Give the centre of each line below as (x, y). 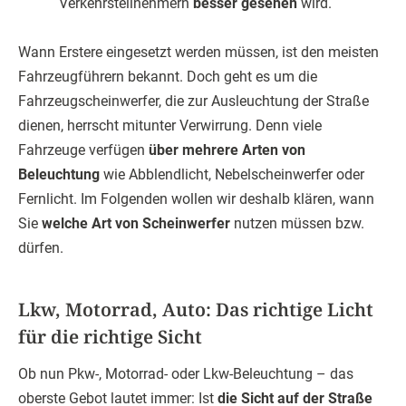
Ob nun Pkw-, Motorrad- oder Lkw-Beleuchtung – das (186, 374)
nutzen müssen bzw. (297, 224)
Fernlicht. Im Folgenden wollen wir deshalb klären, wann (196, 199)
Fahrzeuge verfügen (83, 150)
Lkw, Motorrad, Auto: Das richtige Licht (196, 310)
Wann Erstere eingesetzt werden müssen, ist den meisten (198, 53)
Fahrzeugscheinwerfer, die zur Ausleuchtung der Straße (193, 101)
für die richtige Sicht (110, 337)
